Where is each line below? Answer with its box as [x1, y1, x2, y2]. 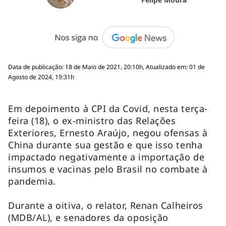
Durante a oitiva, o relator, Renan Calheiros [8, 199, 203, 211]
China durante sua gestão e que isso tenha [8, 138, 203, 151]
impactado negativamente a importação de [8, 150, 205, 163]
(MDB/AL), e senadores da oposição [8, 211, 168, 223]
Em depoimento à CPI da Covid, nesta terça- [8, 102, 208, 115]
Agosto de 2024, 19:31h [8, 72, 74, 81]
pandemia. [8, 175, 59, 187]
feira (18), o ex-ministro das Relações [8, 114, 176, 127]
